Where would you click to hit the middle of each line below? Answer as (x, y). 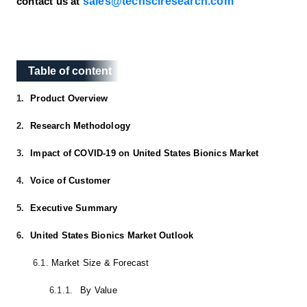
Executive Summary (74, 208)
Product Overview (69, 98)
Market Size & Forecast (100, 262)
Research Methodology (81, 125)
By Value (99, 290)
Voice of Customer (71, 180)
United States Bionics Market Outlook (112, 235)
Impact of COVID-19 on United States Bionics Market (145, 153)
